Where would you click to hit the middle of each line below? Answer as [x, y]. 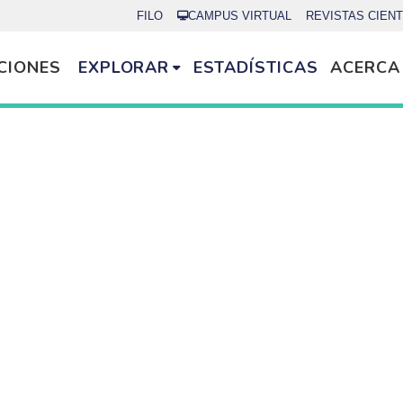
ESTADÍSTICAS [255, 67]
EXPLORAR [124, 67]
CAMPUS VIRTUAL [240, 16]
